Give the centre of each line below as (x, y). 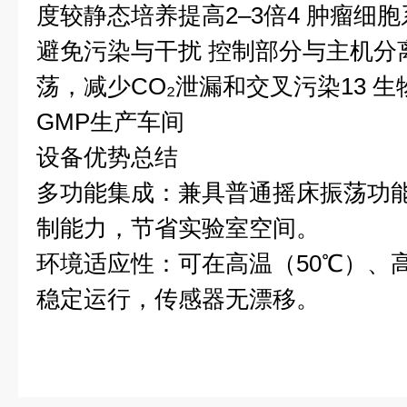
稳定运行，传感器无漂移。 (178, 299)
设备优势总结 (107, 157)
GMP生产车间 (110, 122)
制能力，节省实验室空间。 (178, 228)
